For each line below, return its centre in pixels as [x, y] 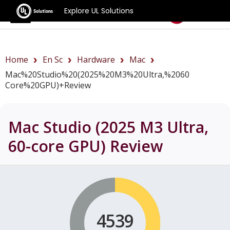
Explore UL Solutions [99, 11]
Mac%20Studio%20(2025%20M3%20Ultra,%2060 [97, 74]
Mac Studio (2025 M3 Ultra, [108, 127]
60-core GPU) [57, 146]
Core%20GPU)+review [48, 85]
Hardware [96, 60]
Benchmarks [74, 14]
